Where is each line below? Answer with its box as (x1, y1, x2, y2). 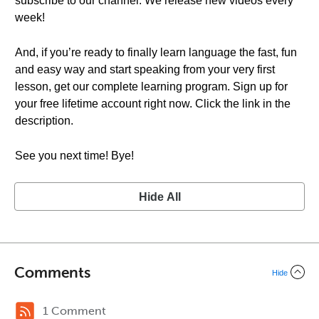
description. (15, 115, 73, 127)
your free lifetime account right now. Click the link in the (15, 98, 291, 110)
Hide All (138, 191, 181, 203)
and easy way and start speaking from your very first (15, 63, 275, 75)
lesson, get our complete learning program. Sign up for (15, 80, 288, 93)
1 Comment (43, 304, 106, 318)
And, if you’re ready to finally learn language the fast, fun (15, 46, 297, 58)
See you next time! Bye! (15, 150, 134, 162)
